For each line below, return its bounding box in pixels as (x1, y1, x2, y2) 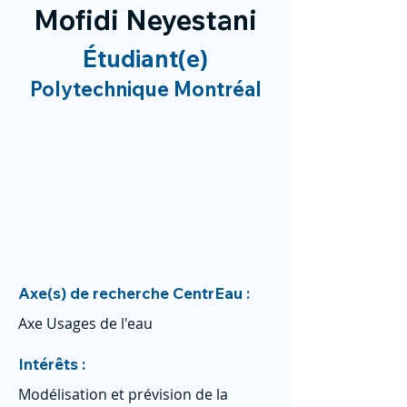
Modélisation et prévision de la (18, 384, 228, 404)
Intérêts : (18, 354, 85, 373)
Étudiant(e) (83, 44, 208, 74)
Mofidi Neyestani (34, 3, 257, 37)
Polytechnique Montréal (29, 76, 262, 102)
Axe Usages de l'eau (18, 313, 153, 333)
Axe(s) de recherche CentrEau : (18, 283, 250, 303)
